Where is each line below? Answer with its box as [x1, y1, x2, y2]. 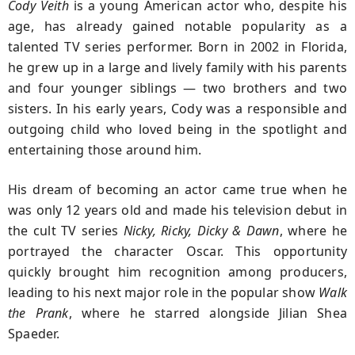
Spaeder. [8, 324, 60, 342]
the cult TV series [8, 221, 124, 239]
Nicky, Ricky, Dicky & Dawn [123, 221, 280, 239]
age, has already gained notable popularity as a [8, 17, 347, 35]
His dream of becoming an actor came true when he [8, 180, 347, 198]
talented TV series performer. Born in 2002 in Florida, [8, 37, 347, 55]
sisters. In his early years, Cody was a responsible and [8, 99, 347, 117]
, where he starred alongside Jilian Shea [68, 303, 347, 322]
